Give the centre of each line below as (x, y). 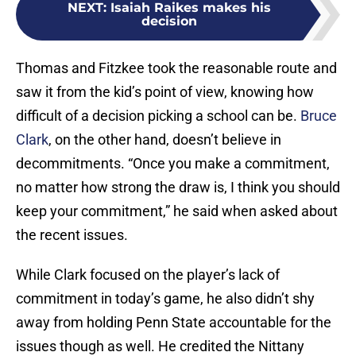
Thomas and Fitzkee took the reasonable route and (176, 68)
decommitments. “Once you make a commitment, (173, 164)
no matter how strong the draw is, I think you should (178, 188)
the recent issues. (72, 235)
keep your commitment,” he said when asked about (177, 211)
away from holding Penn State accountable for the (174, 323)
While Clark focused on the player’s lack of (148, 275)
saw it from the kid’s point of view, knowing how (165, 92)
